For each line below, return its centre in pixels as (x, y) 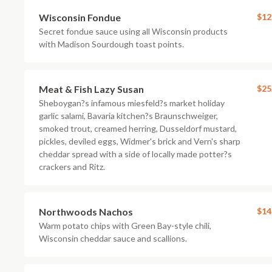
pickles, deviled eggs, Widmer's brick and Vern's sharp (140, 141)
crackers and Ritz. (72, 167)
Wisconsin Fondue (80, 17)
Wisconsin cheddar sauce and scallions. (113, 238)
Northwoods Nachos (86, 212)
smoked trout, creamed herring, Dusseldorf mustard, (138, 128)
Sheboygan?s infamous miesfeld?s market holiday (132, 103)
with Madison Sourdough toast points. (111, 44)
